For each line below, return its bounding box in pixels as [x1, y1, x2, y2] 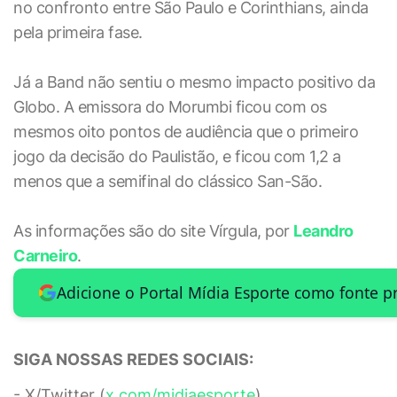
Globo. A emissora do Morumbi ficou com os [13, 97, 327, 116]
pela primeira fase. [13, 23, 143, 42]
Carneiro [13, 246, 77, 265]
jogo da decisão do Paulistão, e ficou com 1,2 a [13, 147, 341, 166]
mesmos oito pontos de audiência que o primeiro [13, 122, 358, 141]
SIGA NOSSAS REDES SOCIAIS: [13, 349, 253, 369]
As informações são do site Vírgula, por [13, 222, 293, 240]
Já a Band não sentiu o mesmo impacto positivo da [13, 73, 375, 91]
